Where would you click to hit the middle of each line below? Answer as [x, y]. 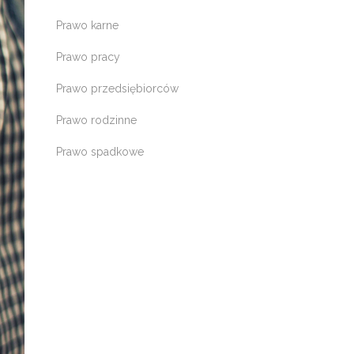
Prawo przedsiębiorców [117, 88]
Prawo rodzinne [96, 120]
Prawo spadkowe [100, 152]
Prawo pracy [88, 57]
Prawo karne [87, 25]
